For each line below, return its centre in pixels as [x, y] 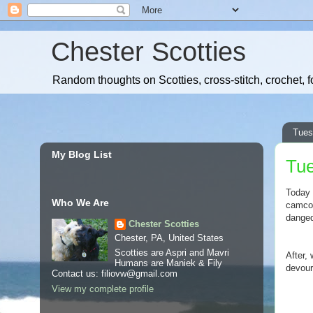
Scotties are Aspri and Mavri [172, 253]
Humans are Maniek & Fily [168, 263]
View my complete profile [103, 289]
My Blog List [82, 155]
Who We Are [80, 202]
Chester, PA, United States [169, 238]
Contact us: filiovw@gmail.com [115, 274]
